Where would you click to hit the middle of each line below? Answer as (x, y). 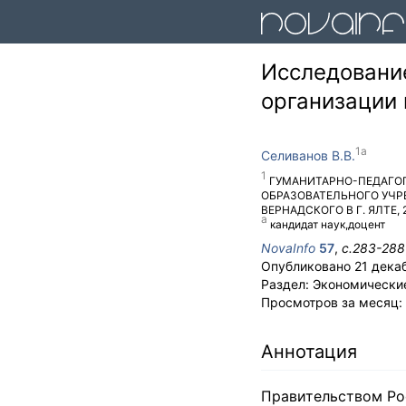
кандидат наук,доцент (328, 224)
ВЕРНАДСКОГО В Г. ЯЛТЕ (329, 210)
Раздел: (287, 284)
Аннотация (309, 352)
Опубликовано (308, 266)
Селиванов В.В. (308, 155)
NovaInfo (288, 248)
